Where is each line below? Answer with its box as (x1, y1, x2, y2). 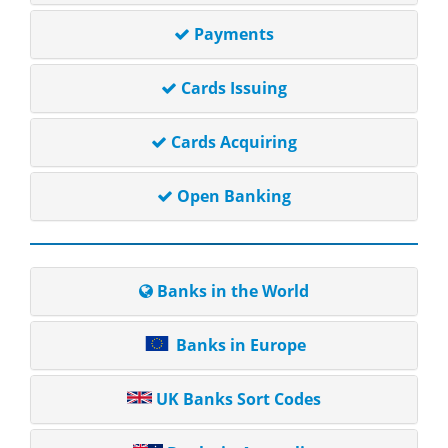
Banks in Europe (176, 334, 306, 356)
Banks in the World (157, 280, 309, 302)
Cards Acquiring (171, 131, 297, 153)
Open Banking (177, 185, 291, 207)
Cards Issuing (181, 77, 287, 99)
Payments (194, 23, 274, 45)
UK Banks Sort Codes (156, 388, 321, 410)
